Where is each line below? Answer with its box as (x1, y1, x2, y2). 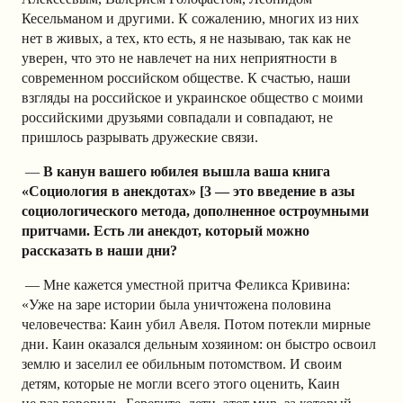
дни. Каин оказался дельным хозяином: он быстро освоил (22, 336, 376, 353)
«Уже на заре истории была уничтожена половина (22, 297, 331, 313)
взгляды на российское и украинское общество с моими (22, 90, 363, 106)
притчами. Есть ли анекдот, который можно (22, 223, 309, 239)
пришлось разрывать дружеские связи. (22, 130, 258, 146)
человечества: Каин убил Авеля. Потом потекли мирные (22, 317, 371, 333)
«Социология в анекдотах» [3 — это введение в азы (22, 184, 355, 200)
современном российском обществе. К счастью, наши (22, 70, 351, 86)
